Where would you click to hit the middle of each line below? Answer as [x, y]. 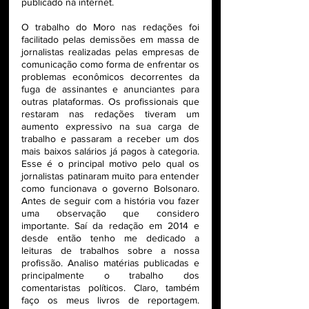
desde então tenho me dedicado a [110, 238]
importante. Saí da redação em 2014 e [110, 226]
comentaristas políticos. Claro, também [110, 288]
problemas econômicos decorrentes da [110, 77]
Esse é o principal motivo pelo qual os [110, 164]
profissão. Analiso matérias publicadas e [110, 263]
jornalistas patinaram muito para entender [110, 176]
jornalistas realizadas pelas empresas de [110, 52]
